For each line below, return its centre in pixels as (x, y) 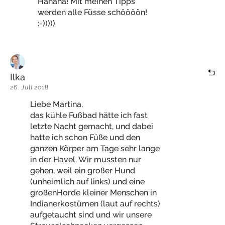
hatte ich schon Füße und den (85, 137)
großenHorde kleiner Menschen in (93, 193)
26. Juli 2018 (29, 87)
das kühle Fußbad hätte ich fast (89, 115)
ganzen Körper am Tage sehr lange (95, 148)
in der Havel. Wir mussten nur (86, 159)
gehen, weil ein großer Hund (83, 171)
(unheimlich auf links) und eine (87, 182)
